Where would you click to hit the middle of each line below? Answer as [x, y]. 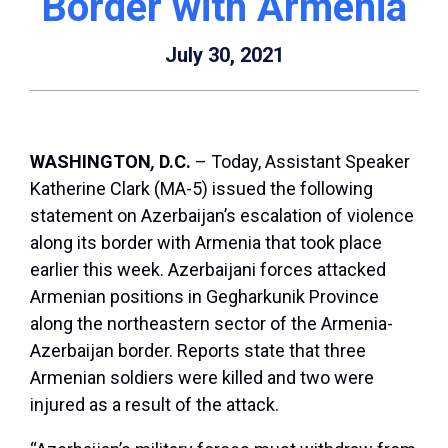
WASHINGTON [90, 162]
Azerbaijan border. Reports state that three [198, 351]
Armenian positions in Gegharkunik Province [204, 297]
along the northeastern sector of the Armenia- [211, 324]
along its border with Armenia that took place [206, 243]
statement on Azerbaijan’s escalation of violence [222, 216]
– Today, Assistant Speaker [302, 162]
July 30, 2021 [224, 55]
